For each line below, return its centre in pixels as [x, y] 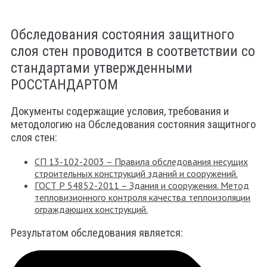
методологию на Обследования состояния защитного [133, 125]
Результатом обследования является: [97, 233]
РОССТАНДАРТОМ [64, 85]
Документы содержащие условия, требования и [120, 112]
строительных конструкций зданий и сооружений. [136, 174]
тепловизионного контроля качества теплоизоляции [142, 198]
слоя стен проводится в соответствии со [133, 52]
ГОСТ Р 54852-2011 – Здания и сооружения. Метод [142, 186]
